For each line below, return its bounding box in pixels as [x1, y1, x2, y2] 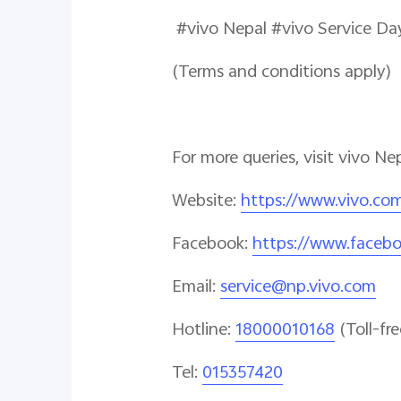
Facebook [172, 230, 244, 260]
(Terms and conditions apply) [172, 58, 392, 88]
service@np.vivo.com [220, 273, 376, 303]
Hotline [172, 316, 227, 346]
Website [172, 187, 233, 217]
